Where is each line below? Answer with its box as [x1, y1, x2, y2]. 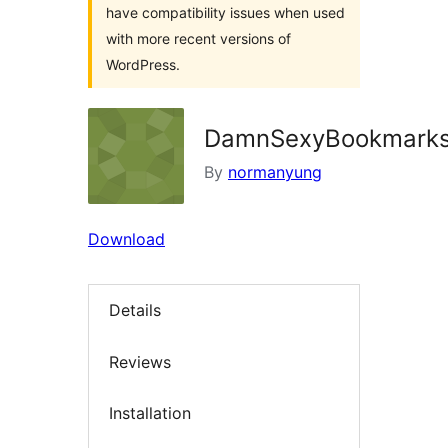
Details [109, 300, 161, 321]
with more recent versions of [106, 30, 291, 47]
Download [88, 229, 165, 249]
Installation [109, 403, 191, 424]
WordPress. [106, 56, 180, 73]
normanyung [228, 162, 322, 182]
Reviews [109, 351, 171, 372]
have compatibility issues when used [106, 4, 345, 21]
